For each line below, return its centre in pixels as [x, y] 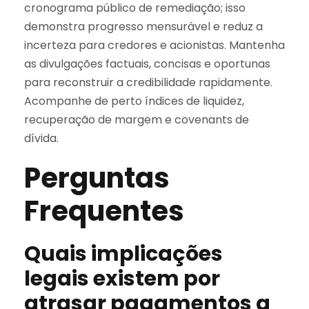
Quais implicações [123, 253]
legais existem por [122, 278]
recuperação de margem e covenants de [137, 119]
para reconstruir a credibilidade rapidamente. [148, 82]
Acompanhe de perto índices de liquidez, [134, 101]
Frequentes [104, 211]
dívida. [41, 138]
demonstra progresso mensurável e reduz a [143, 26]
